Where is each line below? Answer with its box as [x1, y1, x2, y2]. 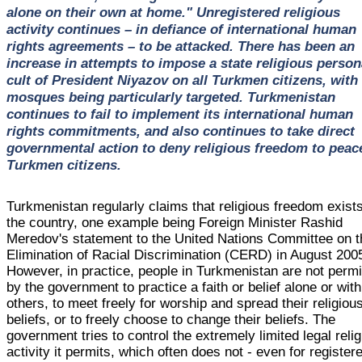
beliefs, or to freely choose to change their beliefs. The [6, 311, 336, 327]
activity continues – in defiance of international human [6, 20, 356, 37]
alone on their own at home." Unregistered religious [6, 3, 340, 20]
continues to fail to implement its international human [6, 105, 353, 122]
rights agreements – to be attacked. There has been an [6, 37, 355, 54]
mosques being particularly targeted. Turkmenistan [6, 88, 335, 105]
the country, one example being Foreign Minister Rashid [6, 214, 343, 230]
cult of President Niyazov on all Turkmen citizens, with [6, 71, 358, 88]
